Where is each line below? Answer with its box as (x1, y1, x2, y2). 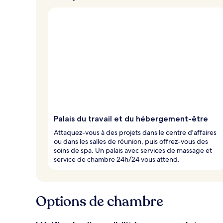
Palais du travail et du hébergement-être (54, 113, 208, 123)
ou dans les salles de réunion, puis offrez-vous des (54, 136, 208, 146)
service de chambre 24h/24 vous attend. (54, 154, 180, 164)
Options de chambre (36, 192, 163, 211)
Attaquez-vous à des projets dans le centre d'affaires (54, 127, 217, 137)
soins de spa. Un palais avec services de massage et (54, 145, 212, 155)
